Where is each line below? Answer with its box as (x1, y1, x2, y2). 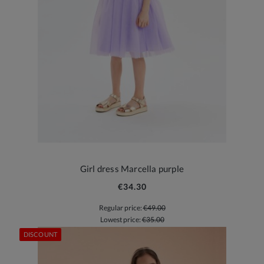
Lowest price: (100, 214, 142, 224)
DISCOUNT (24, 230, 57, 238)
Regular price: (98, 203, 143, 212)
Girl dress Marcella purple (80, 163, 184, 174)
